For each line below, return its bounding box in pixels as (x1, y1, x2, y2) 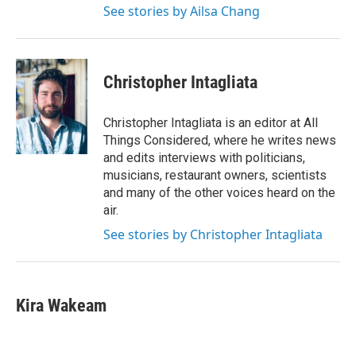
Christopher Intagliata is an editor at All (103, 115, 318, 130)
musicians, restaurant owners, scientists (103, 168, 327, 183)
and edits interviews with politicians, (103, 150, 305, 165)
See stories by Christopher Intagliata (103, 226, 323, 243)
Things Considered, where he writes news (103, 133, 336, 148)
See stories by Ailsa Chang (103, 2, 260, 20)
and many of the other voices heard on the (103, 185, 335, 200)
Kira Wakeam (16, 296, 106, 315)
